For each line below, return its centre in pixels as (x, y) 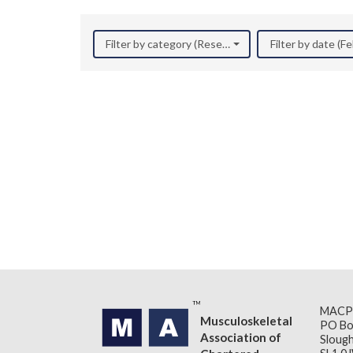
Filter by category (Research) (176, 44)
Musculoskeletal (246, 320)
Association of (241, 337)
